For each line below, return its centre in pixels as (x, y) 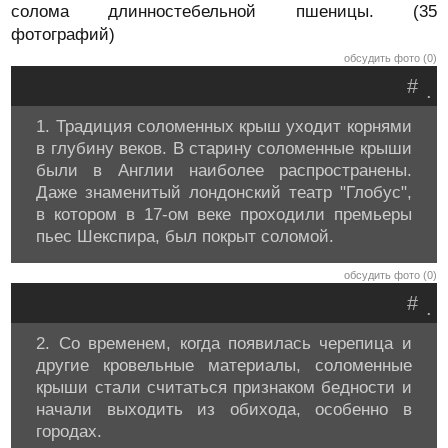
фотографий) (63, 34)
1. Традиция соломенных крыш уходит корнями (224, 126)
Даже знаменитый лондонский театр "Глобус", (224, 192)
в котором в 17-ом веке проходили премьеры (224, 214)
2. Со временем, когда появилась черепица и (224, 343)
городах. (69, 431)
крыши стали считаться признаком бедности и (224, 387)
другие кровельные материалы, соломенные (224, 365)
